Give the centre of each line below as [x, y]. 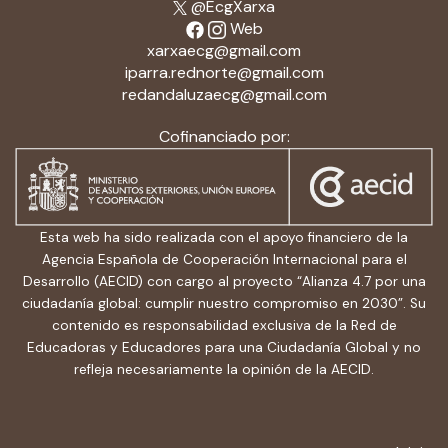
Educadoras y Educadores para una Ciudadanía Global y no [224, 347]
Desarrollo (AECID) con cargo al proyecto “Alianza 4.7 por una [224, 281]
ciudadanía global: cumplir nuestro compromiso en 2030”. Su [224, 303]
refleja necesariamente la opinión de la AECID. [224, 369]
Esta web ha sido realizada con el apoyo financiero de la [224, 237]
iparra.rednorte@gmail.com [224, 72]
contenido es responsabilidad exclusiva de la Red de [224, 325]
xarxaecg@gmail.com [224, 50]
